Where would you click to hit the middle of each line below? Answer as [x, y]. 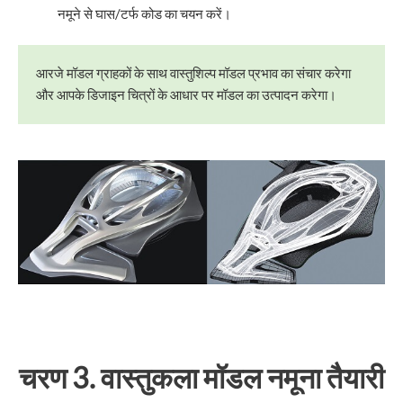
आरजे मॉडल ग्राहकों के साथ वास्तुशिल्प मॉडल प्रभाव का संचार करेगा [193, 74]
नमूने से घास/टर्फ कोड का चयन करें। [144, 14]
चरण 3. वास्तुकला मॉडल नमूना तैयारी [201, 378]
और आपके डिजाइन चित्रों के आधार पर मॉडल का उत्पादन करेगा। [186, 95]
